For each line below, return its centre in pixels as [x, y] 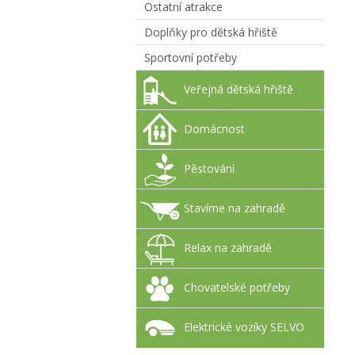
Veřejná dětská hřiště [239, 89]
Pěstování [209, 168]
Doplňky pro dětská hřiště [211, 32]
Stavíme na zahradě [235, 208]
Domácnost [214, 129]
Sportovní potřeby [191, 57]
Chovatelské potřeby [237, 287]
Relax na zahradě [228, 248]
